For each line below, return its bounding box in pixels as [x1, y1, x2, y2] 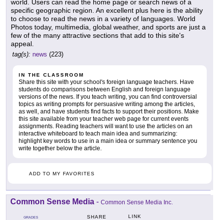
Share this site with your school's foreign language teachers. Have [19, 78, 194, 85]
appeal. [11, 39, 34, 48]
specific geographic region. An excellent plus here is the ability [11, 6, 203, 14]
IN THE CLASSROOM [19, 72, 84, 78]
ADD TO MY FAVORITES [29, 170, 95, 176]
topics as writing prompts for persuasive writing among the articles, [19, 100, 195, 108]
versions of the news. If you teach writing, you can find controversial [19, 93, 197, 100]
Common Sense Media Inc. [101, 198, 173, 206]
